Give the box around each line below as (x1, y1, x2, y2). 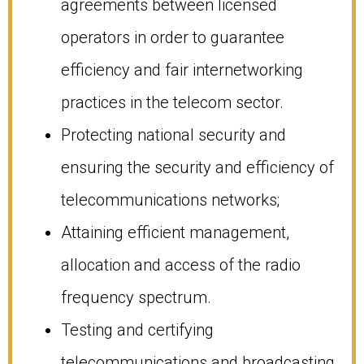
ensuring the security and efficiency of (61, 157, 334, 177)
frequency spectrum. (61, 287, 211, 307)
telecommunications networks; (61, 189, 279, 210)
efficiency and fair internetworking (61, 59, 303, 80)
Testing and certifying (61, 319, 214, 340)
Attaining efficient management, (61, 222, 289, 242)
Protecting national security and (61, 124, 286, 145)
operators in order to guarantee (61, 27, 284, 47)
